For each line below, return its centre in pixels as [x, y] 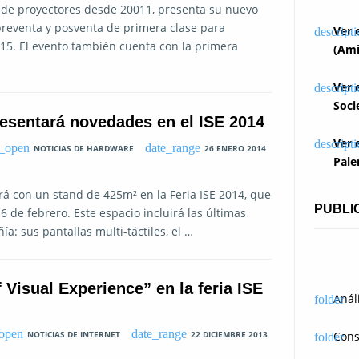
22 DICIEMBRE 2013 [229, 334]
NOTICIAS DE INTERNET [74, 334]
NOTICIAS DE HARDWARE [84, 148]
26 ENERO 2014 [235, 148]
